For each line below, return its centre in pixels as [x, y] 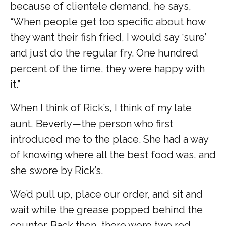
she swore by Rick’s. [58, 170]
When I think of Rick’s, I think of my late [101, 108]
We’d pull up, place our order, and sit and [106, 194]
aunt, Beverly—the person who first [92, 123]
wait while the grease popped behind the [106, 210]
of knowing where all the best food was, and [113, 155]
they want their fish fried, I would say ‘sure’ [108, 37]
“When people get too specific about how [108, 21]
